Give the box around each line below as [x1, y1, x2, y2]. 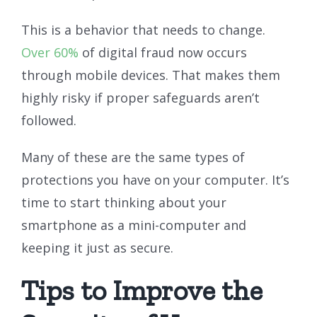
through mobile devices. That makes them [21, 66, 280, 83]
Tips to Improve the [21, 272, 263, 307]
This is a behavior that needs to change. [21, 21, 265, 38]
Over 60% [21, 43, 79, 61]
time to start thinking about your [21, 193, 226, 211]
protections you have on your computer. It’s [21, 171, 289, 188]
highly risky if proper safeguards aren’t [21, 88, 260, 106]
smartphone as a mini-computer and [21, 216, 246, 234]
